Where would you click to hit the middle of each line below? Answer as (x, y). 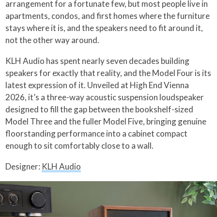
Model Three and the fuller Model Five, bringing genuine (106, 121)
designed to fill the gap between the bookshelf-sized (100, 109)
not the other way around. (53, 40)
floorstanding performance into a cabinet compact (97, 133)
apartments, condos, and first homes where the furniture (108, 15)
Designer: (24, 166)
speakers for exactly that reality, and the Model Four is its (108, 73)
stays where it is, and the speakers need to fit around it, (104, 28)
